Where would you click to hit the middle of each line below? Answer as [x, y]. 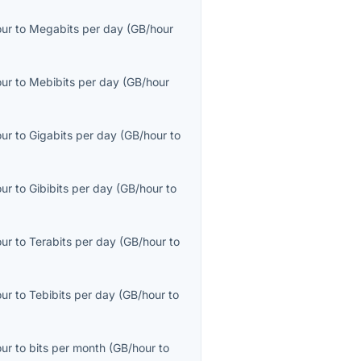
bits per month [68, 348]
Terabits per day [73, 242]
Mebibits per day [75, 82]
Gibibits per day [71, 189]
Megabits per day [77, 29]
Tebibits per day [73, 295]
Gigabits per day [73, 135]
